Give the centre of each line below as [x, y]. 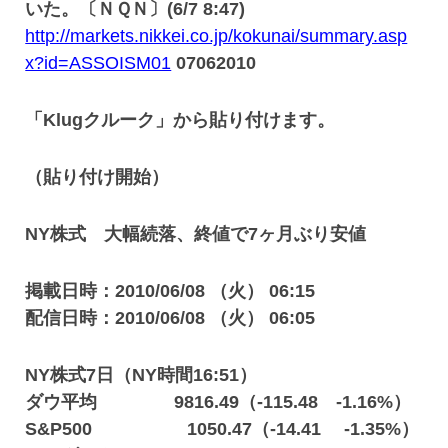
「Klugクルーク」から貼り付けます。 [180, 120]
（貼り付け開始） [97, 177]
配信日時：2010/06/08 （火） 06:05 [170, 318]
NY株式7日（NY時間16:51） [141, 375]
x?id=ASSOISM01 [98, 63]
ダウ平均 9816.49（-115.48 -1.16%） [218, 402]
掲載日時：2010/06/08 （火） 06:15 [170, 291]
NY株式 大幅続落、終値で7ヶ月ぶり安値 [196, 234]
